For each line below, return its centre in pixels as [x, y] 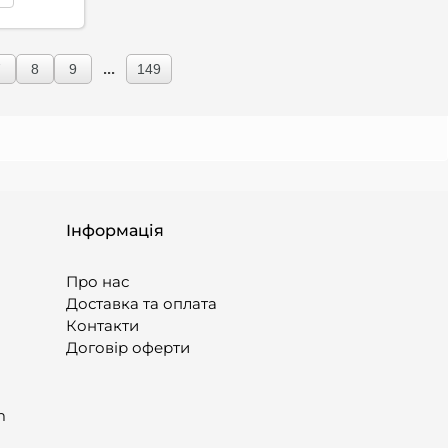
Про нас [97, 281]
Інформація [115, 230]
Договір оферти [128, 347]
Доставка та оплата [141, 303]
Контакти [102, 325]
